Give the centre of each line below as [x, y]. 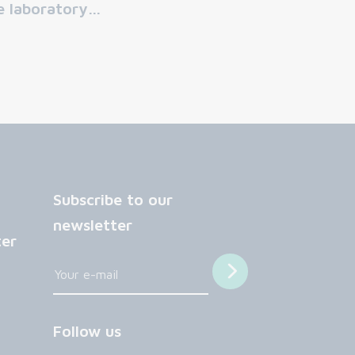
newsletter [93, 224]
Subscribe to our [113, 199]
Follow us [87, 331]
